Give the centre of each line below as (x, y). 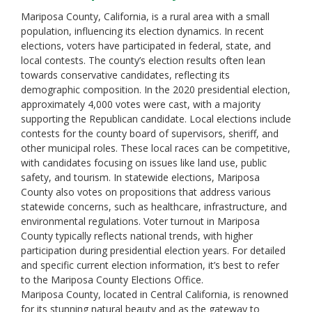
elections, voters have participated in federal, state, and (146, 46)
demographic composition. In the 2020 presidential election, (156, 89)
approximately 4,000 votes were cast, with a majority (141, 104)
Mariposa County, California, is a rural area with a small (145, 16)
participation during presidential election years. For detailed (153, 250)
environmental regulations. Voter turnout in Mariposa (140, 221)
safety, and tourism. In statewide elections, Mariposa (140, 177)
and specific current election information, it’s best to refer (150, 265)
